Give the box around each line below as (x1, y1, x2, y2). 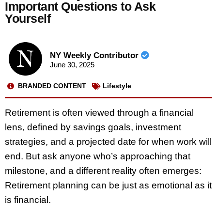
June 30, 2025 (49, 61, 94, 69)
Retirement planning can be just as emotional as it (5, 180, 212, 190)
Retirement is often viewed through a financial (5, 107, 194, 118)
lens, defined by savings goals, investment (5, 122, 181, 132)
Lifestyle (103, 82, 131, 90)
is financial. (5, 194, 51, 205)
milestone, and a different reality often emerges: (5, 165, 201, 176)
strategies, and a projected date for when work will (5, 136, 212, 147)
